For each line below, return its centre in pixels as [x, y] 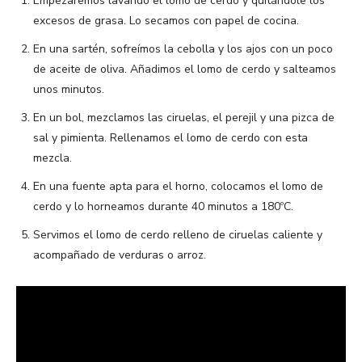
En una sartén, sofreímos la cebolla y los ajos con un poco [183, 49]
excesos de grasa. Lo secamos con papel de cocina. [166, 21]
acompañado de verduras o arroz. [120, 255]
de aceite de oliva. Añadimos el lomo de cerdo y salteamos [185, 69]
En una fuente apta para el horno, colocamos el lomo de [178, 187]
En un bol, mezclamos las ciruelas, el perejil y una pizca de [184, 118]
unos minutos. [69, 90]
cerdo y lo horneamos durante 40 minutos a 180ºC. [163, 207]
